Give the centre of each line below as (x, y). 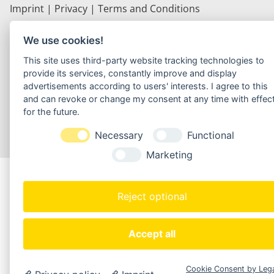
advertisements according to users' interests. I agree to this (146, 86)
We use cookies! (64, 41)
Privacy (71, 8)
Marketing (169, 154)
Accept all (152, 233)
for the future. (52, 112)
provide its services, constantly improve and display (130, 73)
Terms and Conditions (150, 8)
